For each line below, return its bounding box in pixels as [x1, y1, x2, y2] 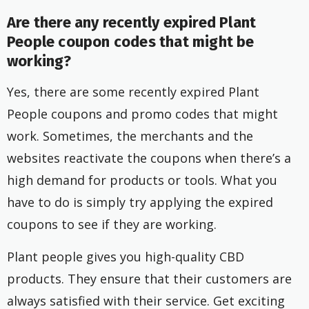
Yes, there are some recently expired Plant [7, 83, 259, 101]
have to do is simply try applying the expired [7, 194, 273, 211]
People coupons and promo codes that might [7, 106, 278, 123]
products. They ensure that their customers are [7, 270, 292, 288]
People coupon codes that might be [7, 32, 255, 52]
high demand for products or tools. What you [7, 172, 277, 189]
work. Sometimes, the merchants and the [7, 128, 253, 145]
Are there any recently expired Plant [7, 13, 257, 32]
